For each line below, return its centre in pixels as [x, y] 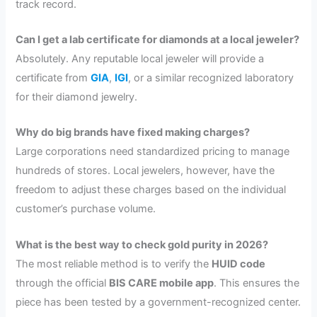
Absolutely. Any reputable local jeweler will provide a [140, 58]
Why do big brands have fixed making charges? [133, 133]
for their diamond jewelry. [77, 97]
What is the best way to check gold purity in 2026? [142, 244]
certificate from [53, 77]
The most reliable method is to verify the [114, 264]
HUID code [239, 264]
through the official [63, 283]
